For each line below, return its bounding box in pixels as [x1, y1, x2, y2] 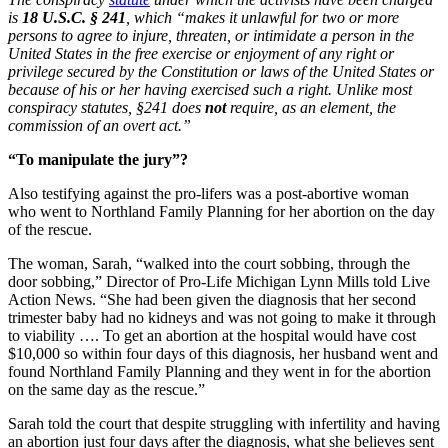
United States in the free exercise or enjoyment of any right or [8, 44, 394, 62]
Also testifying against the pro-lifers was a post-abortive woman [8, 184, 409, 202]
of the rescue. [8, 220, 92, 238]
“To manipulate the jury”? [8, 150, 188, 168]
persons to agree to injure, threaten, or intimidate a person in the [8, 26, 414, 44]
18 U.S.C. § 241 [22, 8, 126, 26]
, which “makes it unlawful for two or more [126, 8, 399, 26]
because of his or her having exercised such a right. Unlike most [8, 80, 412, 98]
